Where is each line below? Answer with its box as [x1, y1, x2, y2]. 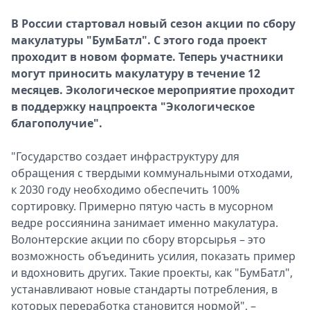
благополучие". [11, 116, 102, 131]
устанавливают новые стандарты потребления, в [11, 282, 277, 297]
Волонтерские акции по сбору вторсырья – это [11, 232, 266, 247]
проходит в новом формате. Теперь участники [11, 49, 284, 64]
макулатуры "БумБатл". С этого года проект [11, 33, 267, 48]
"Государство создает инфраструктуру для [11, 149, 239, 164]
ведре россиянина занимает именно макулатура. [11, 215, 278, 230]
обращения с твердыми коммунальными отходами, [11, 165, 293, 181]
